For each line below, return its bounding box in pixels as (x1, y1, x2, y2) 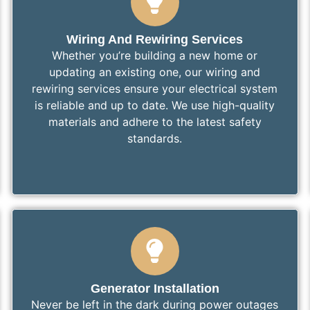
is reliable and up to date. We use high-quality (35, 98, 275, 112)
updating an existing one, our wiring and (49, 64, 261, 79)
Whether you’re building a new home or (52, 48, 258, 62)
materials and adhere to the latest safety (48, 114, 262, 129)
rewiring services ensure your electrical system (32, 81, 278, 95)
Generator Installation (90, 281, 219, 295)
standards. (127, 131, 183, 145)
